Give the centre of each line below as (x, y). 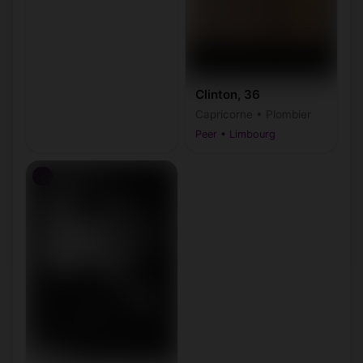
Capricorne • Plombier (253, 115)
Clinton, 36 (228, 95)
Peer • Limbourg (235, 135)
